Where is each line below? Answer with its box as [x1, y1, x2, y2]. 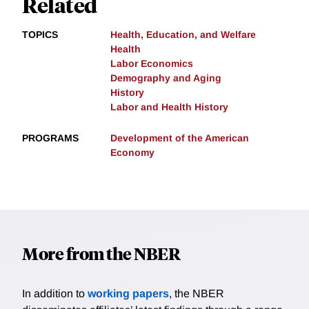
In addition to [22, 288, 88, 300]
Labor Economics [110, 58, 193, 70]
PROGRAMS [22, 132, 79, 144]
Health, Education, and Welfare [110, 29, 256, 41]
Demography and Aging [110, 72, 221, 84]
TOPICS [22, 29, 58, 41]
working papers [88, 288, 169, 300]
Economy [110, 147, 154, 159]
